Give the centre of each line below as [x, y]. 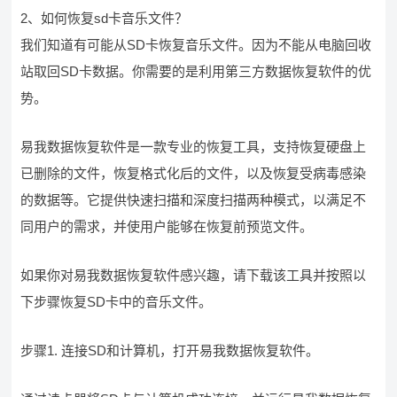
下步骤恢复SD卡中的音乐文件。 [117, 302]
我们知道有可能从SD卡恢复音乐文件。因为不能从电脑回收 [196, 45]
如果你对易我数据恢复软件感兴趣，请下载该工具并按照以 [194, 275]
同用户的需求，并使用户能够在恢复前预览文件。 [167, 226]
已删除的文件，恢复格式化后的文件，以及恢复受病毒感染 [194, 173]
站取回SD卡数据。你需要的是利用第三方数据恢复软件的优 [196, 71]
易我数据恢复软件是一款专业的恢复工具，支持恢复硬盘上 [194, 147]
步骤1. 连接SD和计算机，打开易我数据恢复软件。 [170, 350]
